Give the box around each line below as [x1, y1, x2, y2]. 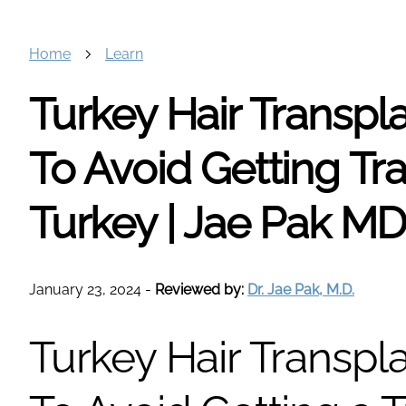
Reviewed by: [155, 281, 247, 299]
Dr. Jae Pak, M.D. [247, 281, 354, 299]
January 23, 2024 [29, 281, 141, 299]
